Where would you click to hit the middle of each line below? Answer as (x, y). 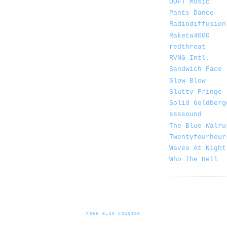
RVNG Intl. (190, 58)
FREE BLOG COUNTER (113, 213)
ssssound (185, 115)
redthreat (187, 47)
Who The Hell (194, 160)
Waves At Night (198, 148)
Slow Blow (187, 81)
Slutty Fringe (196, 92)
